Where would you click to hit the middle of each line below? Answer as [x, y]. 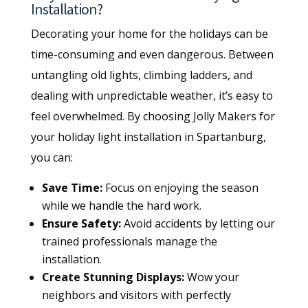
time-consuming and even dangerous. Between [152, 54]
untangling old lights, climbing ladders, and [141, 75]
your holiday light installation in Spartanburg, [148, 136]
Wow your [211, 277]
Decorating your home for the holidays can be [149, 33]
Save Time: [72, 187]
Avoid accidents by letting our [198, 223]
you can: [52, 157]
